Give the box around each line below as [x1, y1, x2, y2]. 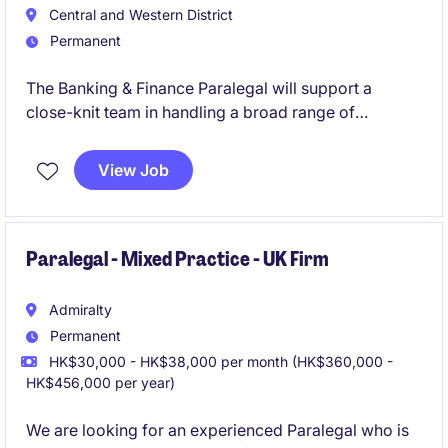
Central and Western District [45, 6, 233, 23]
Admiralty [45, 301, 112, 318]
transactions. [26, 126, 121, 146]
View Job [98, 160, 169, 180]
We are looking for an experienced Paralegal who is [26, 420, 409, 440]
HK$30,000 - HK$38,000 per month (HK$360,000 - [45, 353, 393, 370]
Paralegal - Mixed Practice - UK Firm [26, 246, 329, 272]
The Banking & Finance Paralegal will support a [26, 78, 372, 98]
